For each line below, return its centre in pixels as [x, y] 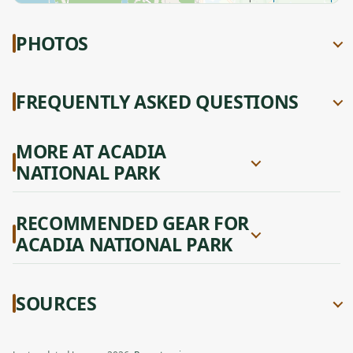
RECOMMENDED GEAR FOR [133, 223]
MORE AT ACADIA [91, 151]
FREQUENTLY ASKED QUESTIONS [157, 101]
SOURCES [56, 303]
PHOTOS [52, 43]
